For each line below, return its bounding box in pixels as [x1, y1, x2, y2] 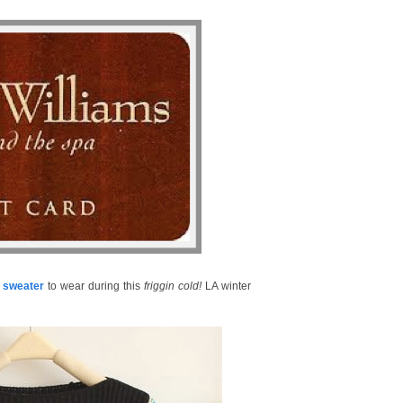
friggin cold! [143, 280, 205, 292]
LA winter [204, 280, 251, 292]
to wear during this [43, 280, 144, 292]
